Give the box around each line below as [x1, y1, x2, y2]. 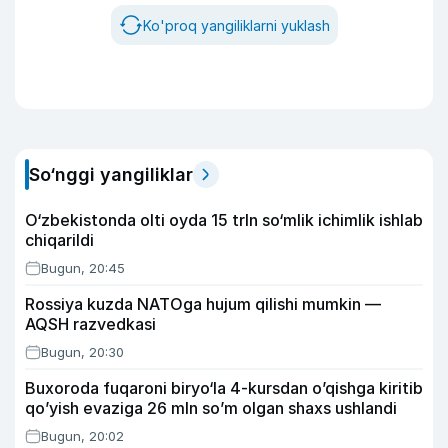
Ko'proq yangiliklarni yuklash [142, 16, 330, 34]
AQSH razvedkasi [25, 314, 156, 334]
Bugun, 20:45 [41, 260, 125, 276]
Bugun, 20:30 [41, 344, 124, 360]
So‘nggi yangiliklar [29, 164, 193, 185]
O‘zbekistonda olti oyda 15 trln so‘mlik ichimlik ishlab [25, 210, 423, 230]
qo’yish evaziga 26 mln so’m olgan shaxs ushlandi [25, 398, 397, 418]
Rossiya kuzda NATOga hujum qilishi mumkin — [25, 294, 381, 314]
